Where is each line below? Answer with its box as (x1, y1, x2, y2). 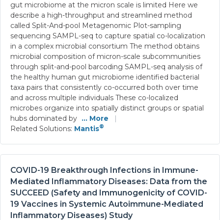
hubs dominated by (10, 113, 79, 123)
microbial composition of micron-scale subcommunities (10, 52, 200, 61)
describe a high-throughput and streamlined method (10, 10, 192, 20)
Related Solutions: (10, 124, 74, 133)
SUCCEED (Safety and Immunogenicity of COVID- (10, 188, 207, 197)
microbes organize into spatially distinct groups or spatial (10, 103, 204, 112)
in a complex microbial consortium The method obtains (10, 41, 199, 51)
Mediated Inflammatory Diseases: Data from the (10, 176, 207, 186)
